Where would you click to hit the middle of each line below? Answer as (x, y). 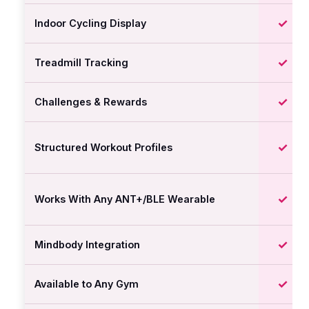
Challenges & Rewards (91, 102)
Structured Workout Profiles (103, 147)
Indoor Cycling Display (90, 23)
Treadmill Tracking (81, 62)
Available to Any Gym (87, 284)
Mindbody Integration (87, 245)
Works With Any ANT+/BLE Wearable (125, 199)
